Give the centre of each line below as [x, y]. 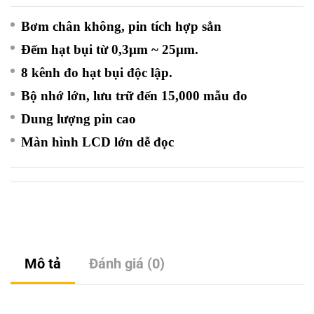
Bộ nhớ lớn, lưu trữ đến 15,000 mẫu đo [134, 96]
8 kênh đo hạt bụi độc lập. [97, 73]
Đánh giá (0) [127, 264]
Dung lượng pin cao [78, 119]
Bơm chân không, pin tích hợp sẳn [121, 26]
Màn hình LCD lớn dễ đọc [97, 142]
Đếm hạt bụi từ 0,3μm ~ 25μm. [110, 49]
